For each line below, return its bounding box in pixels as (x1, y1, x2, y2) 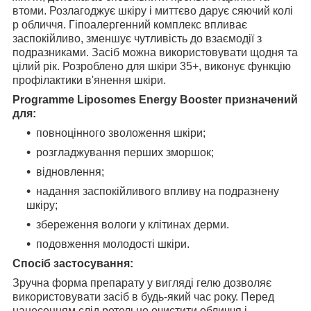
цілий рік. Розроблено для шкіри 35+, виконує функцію (12, 60, 291, 73)
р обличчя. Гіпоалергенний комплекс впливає (12, 19, 247, 31)
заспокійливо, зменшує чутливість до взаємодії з (12, 33, 262, 45)
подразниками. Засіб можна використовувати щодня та (12, 47, 298, 59)
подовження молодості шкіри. (36, 238, 190, 251)
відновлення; (36, 166, 104, 178)
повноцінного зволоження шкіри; (36, 127, 205, 140)
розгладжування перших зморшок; (36, 146, 214, 159)
